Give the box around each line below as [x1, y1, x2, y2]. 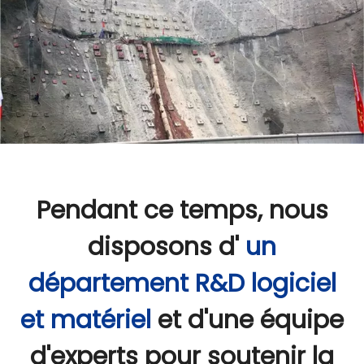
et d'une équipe [158, 303, 344, 338]
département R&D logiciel [28, 266, 336, 301]
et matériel [20, 303, 158, 338]
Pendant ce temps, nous [36, 193, 328, 228]
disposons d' [88, 230, 245, 265]
